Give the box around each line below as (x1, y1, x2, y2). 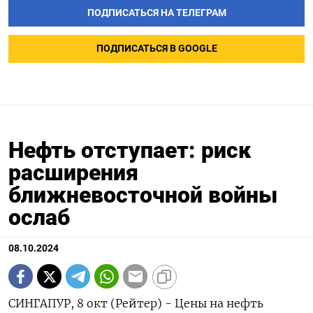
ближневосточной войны (8, 182, 277, 209)
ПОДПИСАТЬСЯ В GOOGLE (96, 43, 217, 55)
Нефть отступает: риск (8, 137, 251, 164)
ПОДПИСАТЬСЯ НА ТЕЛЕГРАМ (87, 6, 226, 19)
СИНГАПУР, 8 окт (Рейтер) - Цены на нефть (8, 296, 263, 311)
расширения (8, 159, 138, 187)
